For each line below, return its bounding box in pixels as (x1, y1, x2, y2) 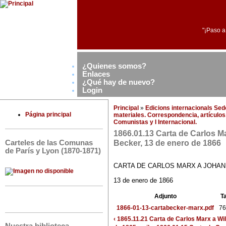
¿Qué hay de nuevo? (82, 78, 155, 86)
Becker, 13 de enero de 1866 (114, 138, 221, 148)
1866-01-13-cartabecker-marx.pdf (116, 204, 214, 212)
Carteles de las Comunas (5, 138, 93, 147)
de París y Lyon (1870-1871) (5, 146, 101, 155)
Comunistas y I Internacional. (114, 119, 197, 126)
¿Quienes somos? (82, 62, 146, 70)
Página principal (25, 111, 71, 119)
